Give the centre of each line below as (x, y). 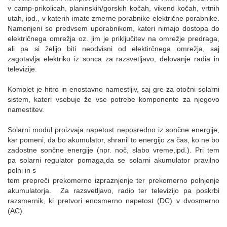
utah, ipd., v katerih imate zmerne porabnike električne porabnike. (113, 18)
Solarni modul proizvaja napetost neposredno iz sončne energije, (113, 129)
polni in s (22, 170)
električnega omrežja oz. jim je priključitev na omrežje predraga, (113, 38)
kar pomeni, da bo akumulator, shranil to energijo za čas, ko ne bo (113, 140)
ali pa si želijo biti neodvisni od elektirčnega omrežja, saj (113, 48)
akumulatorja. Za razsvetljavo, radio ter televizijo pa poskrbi (113, 190)
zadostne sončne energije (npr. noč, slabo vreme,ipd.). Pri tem (113, 150)
